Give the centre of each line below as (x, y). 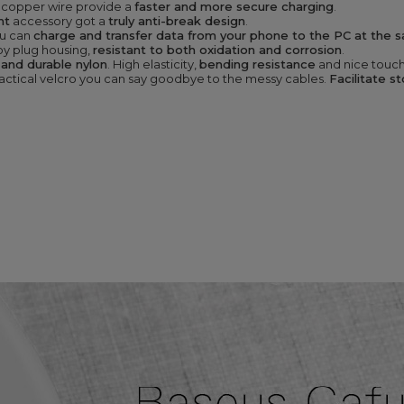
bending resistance (257, 64)
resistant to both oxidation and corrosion (217, 49)
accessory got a (59, 20)
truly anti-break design (177, 20)
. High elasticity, (153, 64)
